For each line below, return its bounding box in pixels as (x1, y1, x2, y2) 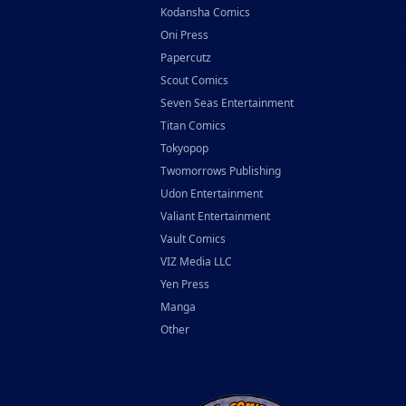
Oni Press (160, 27, 208, 43)
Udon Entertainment (160, 186, 263, 201)
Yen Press (160, 276, 209, 292)
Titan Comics (160, 118, 226, 133)
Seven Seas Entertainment (160, 95, 294, 111)
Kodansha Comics (160, 5, 250, 20)
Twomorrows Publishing (160, 163, 281, 179)
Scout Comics (160, 72, 228, 88)
